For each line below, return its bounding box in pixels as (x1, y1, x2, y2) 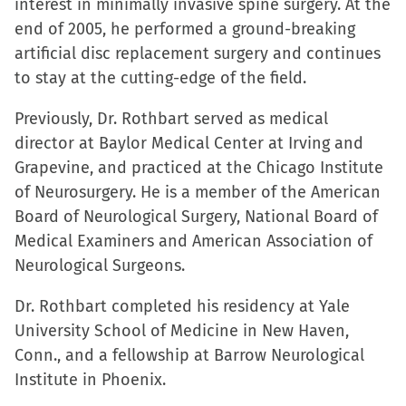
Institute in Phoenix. (14, 370, 166, 390)
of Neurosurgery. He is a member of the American (14, 182, 381, 202)
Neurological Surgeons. (14, 256, 185, 275)
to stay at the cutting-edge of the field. (14, 68, 306, 88)
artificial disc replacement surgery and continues (14, 43, 381, 63)
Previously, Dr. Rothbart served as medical (14, 109, 328, 129)
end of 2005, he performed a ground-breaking (14, 19, 355, 39)
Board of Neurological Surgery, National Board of (14, 207, 378, 227)
